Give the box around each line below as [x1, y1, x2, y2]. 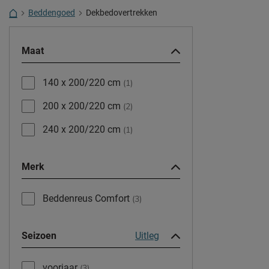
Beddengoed [28, 8, 75, 17]
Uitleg [135, 230, 159, 242]
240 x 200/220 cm [43, 124, 123, 136]
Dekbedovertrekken [86, 8, 157, 17]
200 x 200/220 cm [43, 100, 123, 112]
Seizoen [22, 230, 56, 242]
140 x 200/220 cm [43, 77, 123, 89]
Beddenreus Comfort [43, 193, 132, 205]
